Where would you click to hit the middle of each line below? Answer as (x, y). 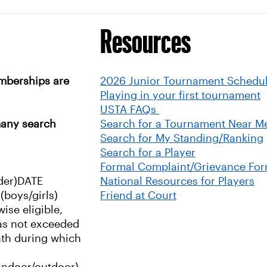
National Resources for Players (177, 181)
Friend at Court (138, 195)
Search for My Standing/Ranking (182, 138)
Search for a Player (148, 153)
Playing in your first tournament (180, 95)
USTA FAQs (130, 110)
